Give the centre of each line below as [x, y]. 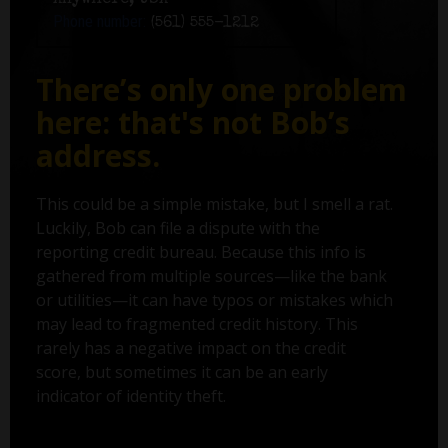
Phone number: [99, 22]
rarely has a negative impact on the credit [190, 348]
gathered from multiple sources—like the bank [211, 276]
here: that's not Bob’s [192, 123]
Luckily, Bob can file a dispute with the [177, 228]
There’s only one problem [221, 90]
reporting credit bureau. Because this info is [200, 252]
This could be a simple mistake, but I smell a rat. [214, 204]
